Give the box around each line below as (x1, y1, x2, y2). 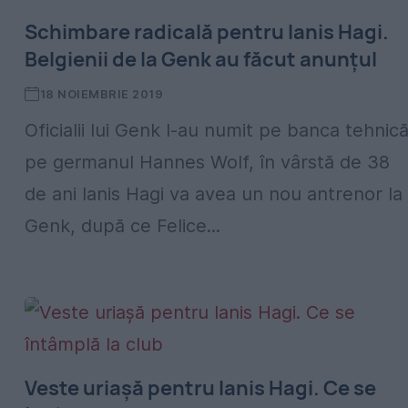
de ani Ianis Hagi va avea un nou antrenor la (25, 183, 403, 205)
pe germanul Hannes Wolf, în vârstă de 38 (25, 151, 390, 173)
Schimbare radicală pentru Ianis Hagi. (25, 18, 389, 46)
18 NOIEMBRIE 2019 (39, 87, 164, 101)
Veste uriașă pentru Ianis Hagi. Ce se (25, 374, 376, 402)
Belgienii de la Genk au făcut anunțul (25, 46, 377, 73)
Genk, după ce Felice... (25, 215, 220, 237)
